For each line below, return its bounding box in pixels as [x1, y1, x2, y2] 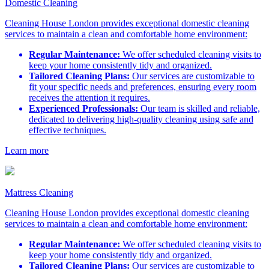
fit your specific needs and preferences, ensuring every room [29, 82, 256, 92]
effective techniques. [29, 125, 106, 136]
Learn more [5, 145, 49, 156]
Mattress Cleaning [5, 187, 73, 198]
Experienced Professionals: [29, 103, 138, 114]
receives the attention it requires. [29, 92, 150, 103]
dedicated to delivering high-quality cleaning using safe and [29, 114, 253, 125]
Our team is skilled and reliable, [138, 103, 260, 114]
